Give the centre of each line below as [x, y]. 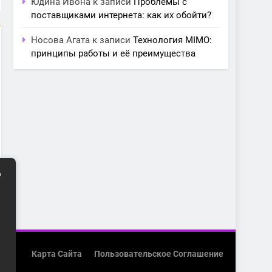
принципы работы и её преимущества [113, 54]
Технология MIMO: [172, 40]
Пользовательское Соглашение [159, 254]
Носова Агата [60, 40]
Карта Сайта [57, 254]
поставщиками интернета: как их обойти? [121, 15]
